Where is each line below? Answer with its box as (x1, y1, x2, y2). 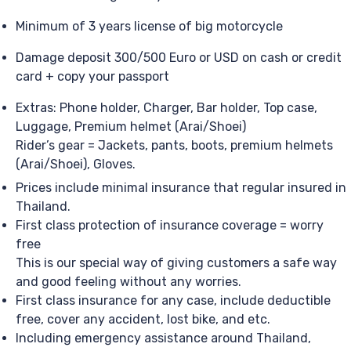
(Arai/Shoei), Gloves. (16, 157, 136, 172)
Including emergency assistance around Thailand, (16, 331, 311, 346)
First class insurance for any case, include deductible (16, 293, 331, 309)
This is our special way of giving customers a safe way (16, 255, 337, 271)
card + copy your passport (16, 69, 169, 85)
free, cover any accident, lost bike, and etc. (16, 312, 270, 327)
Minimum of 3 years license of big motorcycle (16, 19, 283, 34)
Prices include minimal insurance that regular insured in (16, 180, 346, 196)
